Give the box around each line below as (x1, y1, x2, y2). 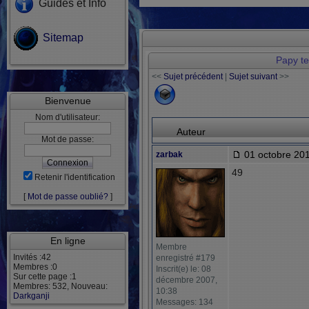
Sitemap (43, 31, 83, 43)
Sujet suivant (229, 72, 277, 81)
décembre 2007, (156, 275, 217, 285)
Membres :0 (13, 262, 57, 272)
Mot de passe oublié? (27, 192, 108, 201)
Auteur (177, 126, 206, 137)
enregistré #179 (156, 253, 215, 263)
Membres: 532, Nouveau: (13, 281, 108, 291)
